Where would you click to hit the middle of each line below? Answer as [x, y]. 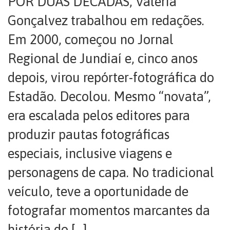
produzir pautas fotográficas [89, 135]
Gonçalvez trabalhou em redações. [106, 21]
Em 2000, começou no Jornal [91, 40]
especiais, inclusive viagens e [90, 154]
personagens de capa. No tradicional [111, 172]
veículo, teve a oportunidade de [98, 191]
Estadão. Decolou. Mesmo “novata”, [109, 97]
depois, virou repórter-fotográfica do [111, 78]
